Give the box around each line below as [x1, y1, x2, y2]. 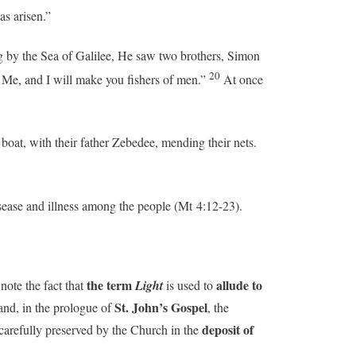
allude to [216, 275, 262, 294]
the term [87, 275, 135, 294]
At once [223, 71, 263, 88]
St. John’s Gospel [114, 297, 207, 316]
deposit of [199, 319, 253, 339]
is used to [166, 276, 216, 293]
